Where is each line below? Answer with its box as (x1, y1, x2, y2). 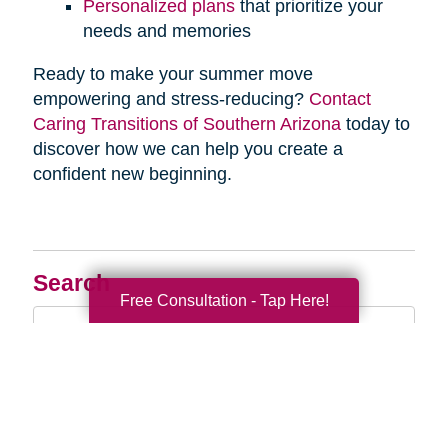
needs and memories (82, 21, 251, 42)
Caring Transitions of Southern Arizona (32, 114, 341, 135)
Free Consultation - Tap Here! (119, 291, 329, 309)
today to (340, 114, 410, 135)
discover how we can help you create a (32, 139, 343, 160)
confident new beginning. (32, 164, 237, 185)
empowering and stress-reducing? (32, 89, 309, 110)
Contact (308, 89, 371, 110)
